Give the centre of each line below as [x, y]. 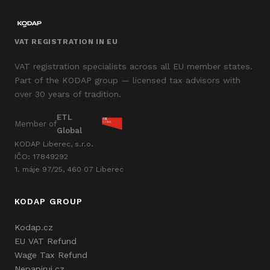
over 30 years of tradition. [68, 94]
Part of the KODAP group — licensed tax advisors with [127, 80]
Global [69, 130]
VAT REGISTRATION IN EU [66, 41]
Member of [36, 124]
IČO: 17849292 [41, 156]
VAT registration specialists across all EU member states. [133, 66]
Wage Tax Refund [51, 255]
